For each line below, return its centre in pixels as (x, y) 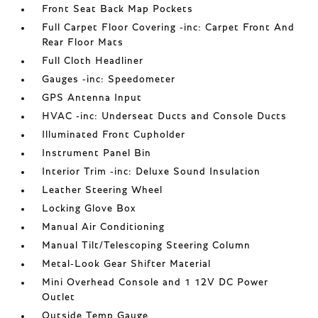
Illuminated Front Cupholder (114, 135)
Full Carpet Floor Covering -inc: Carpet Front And (169, 28)
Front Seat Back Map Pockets (118, 9)
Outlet (59, 297)
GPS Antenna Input (92, 98)
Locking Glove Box (89, 209)
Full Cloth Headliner (93, 61)
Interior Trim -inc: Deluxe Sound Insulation (152, 172)
